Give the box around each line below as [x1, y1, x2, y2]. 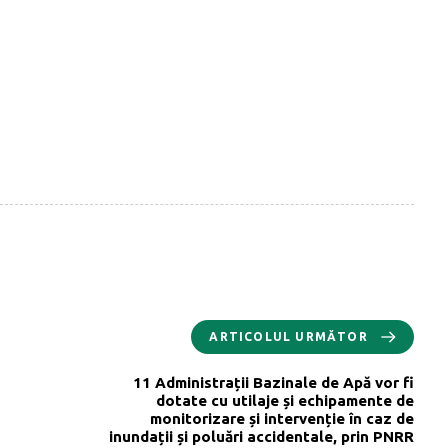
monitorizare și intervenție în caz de [150, 409, 414, 427]
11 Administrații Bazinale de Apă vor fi [133, 373, 414, 391]
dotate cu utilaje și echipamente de [156, 391, 414, 409]
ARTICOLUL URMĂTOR [209, 329, 368, 343]
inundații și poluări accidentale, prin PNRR [109, 427, 414, 445]
